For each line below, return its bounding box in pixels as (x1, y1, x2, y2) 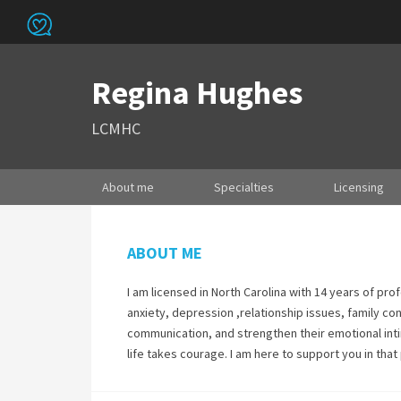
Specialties (214, 179, 274, 195)
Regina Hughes (91, 73, 303, 113)
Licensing (334, 179, 384, 195)
